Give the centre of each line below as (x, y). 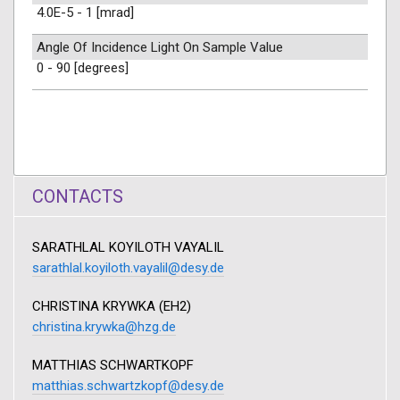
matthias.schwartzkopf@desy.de (128, 386)
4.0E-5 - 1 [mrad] (85, 12)
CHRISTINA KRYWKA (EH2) (112, 306)
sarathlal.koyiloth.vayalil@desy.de (128, 268)
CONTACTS (78, 196)
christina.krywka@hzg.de (104, 327)
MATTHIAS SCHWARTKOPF (113, 365)
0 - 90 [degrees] (83, 68)
